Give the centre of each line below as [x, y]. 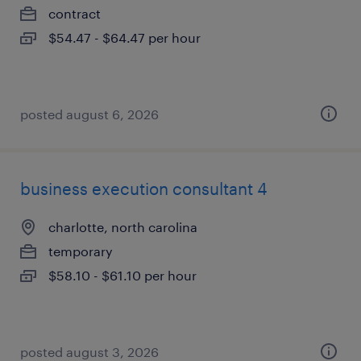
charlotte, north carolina [123, 227]
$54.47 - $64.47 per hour [124, 37]
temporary [81, 251]
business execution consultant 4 [144, 189]
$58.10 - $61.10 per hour [122, 275]
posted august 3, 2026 [89, 352]
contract [75, 13]
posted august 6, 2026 [89, 114]
